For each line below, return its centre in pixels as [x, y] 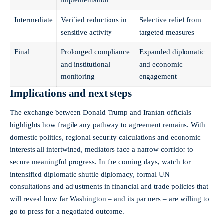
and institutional [85, 64]
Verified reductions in [93, 19]
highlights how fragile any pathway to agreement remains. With [108, 125]
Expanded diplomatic [172, 52]
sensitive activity [86, 32]
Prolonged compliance [95, 52]
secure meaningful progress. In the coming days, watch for [100, 162]
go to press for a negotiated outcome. [67, 211]
